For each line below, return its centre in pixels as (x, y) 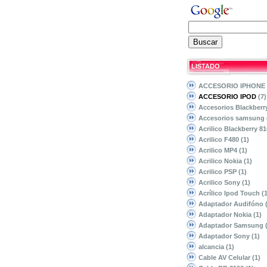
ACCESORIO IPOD (227, 97)
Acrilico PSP (218, 172)
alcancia (212, 247)
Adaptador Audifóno (232, 204)
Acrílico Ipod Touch (230, 193)
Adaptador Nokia (226, 215)
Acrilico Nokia (221, 161)
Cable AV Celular (225, 257)
